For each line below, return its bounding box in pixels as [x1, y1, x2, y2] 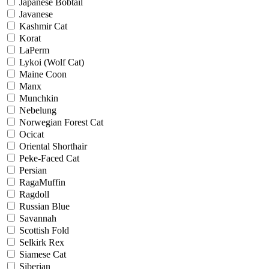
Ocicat [17, 128, 44, 139]
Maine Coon [17, 68, 67, 79]
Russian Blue [17, 201, 70, 211]
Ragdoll [17, 189, 49, 199]
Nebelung [17, 104, 56, 115]
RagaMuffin [17, 177, 65, 187]
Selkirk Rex [17, 237, 64, 247]
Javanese [17, 8, 53, 19]
